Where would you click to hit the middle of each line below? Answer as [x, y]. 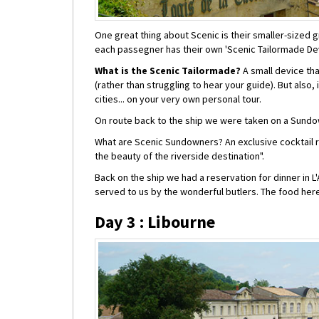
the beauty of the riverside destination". [179, 156]
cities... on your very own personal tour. [178, 99]
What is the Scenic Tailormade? [168, 70]
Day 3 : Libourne [155, 221]
